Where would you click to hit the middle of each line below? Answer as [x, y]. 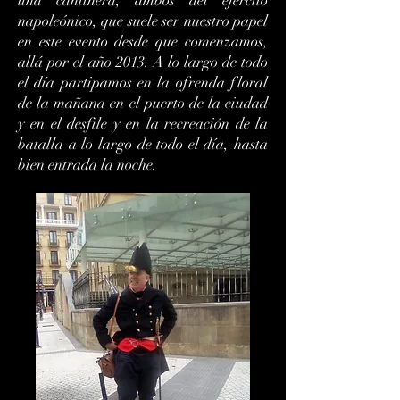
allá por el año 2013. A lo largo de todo [143, 62]
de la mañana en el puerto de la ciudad [143, 103]
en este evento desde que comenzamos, [143, 42]
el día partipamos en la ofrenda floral [143, 83]
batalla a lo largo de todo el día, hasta [143, 144]
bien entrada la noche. [87, 165]
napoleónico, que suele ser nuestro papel [143, 21]
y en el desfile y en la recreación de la [143, 124]
